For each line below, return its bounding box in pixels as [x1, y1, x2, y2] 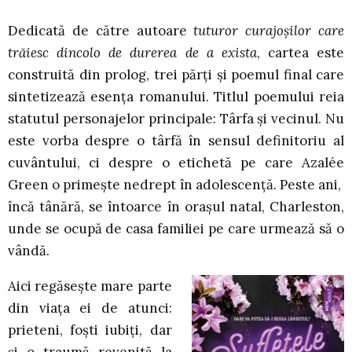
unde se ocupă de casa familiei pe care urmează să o [8, 220, 344, 238]
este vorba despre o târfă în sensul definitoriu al [8, 132, 344, 150]
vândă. [8, 242, 49, 260]
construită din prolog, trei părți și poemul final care [8, 66, 344, 84]
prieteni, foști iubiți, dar [8, 321, 172, 339]
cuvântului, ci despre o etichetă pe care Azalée [8, 154, 344, 172]
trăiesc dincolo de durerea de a [8, 44, 214, 62]
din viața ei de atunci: [8, 299, 172, 317]
